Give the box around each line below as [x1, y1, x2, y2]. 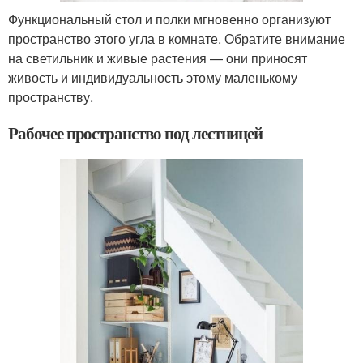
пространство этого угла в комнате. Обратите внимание [8, 28, 345, 48]
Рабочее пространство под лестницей [8, 120, 263, 145]
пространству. [8, 87, 93, 106]
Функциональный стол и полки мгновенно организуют [8, 9, 331, 28]
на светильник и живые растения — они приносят [8, 48, 307, 67]
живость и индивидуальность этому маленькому [8, 67, 297, 87]
